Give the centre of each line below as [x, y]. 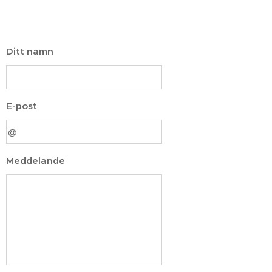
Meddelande [36, 161]
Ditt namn [30, 51]
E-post [22, 106]
